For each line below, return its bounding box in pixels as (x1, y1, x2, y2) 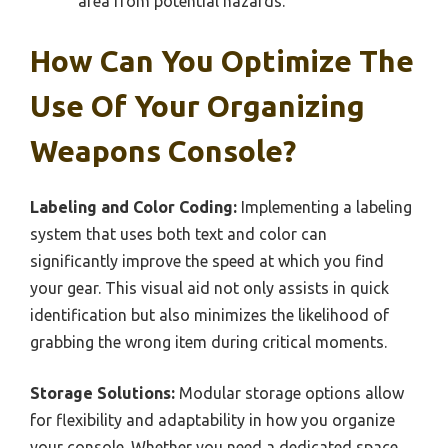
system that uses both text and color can (30, 225, 327, 244)
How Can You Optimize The (30, 44, 414, 79)
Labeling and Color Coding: (30, 198, 237, 217)
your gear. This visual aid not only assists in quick (30, 279, 389, 298)
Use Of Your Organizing (30, 89, 365, 124)
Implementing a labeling (237, 198, 412, 217)
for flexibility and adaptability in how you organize (30, 411, 395, 430)
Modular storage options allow (175, 384, 404, 403)
